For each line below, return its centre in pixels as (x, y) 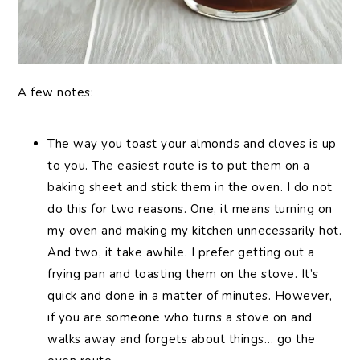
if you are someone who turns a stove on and (180, 317)
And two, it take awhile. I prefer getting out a (181, 252)
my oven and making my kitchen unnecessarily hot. (195, 230)
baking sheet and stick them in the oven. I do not (190, 187)
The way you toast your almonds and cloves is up (192, 143)
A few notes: (56, 92)
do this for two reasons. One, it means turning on (190, 209)
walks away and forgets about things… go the (182, 339)
